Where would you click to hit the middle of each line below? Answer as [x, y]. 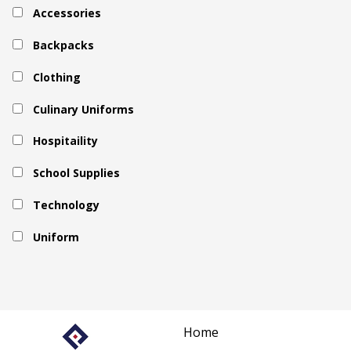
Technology [67, 204]
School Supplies [77, 173]
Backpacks [64, 45]
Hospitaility [66, 141]
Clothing [57, 77]
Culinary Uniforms [84, 109]
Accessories [67, 13]
